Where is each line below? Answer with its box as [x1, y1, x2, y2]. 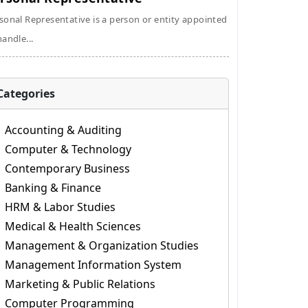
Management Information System [4, 257, 181, 272]
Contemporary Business [4, 161, 130, 176]
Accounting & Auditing [4, 122, 122, 137]
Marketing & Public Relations [4, 276, 155, 291]
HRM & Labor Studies [4, 199, 115, 214]
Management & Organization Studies [4, 238, 199, 253]
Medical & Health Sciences [4, 219, 141, 234]
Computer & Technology [4, 142, 131, 157]
